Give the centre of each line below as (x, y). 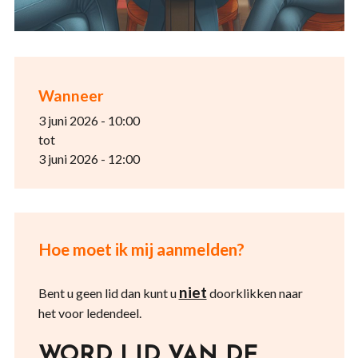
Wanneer (71, 95)
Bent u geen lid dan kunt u (108, 293)
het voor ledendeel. (89, 313)
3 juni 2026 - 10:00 (89, 120)
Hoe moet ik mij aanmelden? (141, 249)
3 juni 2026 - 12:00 (89, 159)
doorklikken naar (255, 293)
